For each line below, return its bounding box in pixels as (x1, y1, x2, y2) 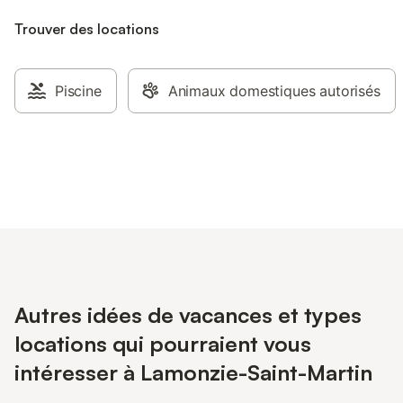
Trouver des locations (14, 20, 159, 38)
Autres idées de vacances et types (14, 301, 362, 328)
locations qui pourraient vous (14, 330, 311, 357)
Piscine (55, 82, 102, 100)
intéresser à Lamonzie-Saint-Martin (14, 359, 372, 386)
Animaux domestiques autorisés (167, 82, 381, 100)
